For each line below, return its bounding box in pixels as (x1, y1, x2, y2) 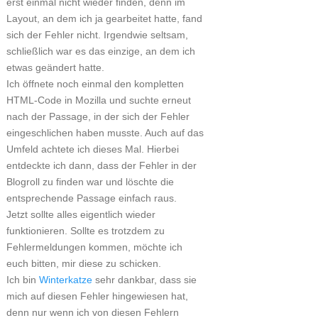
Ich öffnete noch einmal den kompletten (6, 78, 184, 89)
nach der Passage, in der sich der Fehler (6, 111, 190, 122)
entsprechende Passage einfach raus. (6, 192, 177, 204)
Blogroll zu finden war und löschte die (6, 176, 174, 187)
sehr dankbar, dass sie (92, 274, 197, 285)
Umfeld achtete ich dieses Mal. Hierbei (6, 143, 179, 155)
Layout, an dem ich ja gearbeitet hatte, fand (6, 13, 202, 24)
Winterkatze (38, 274, 92, 285)
